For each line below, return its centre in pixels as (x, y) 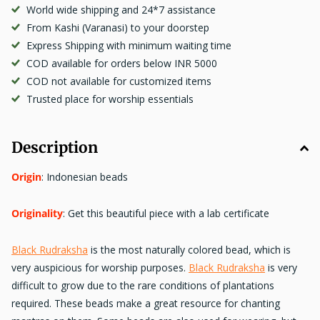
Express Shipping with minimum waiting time (129, 46)
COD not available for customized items (119, 81)
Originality (37, 214)
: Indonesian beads (86, 177)
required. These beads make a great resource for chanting (146, 304)
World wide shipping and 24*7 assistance (121, 10)
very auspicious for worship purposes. (100, 268)
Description (55, 148)
